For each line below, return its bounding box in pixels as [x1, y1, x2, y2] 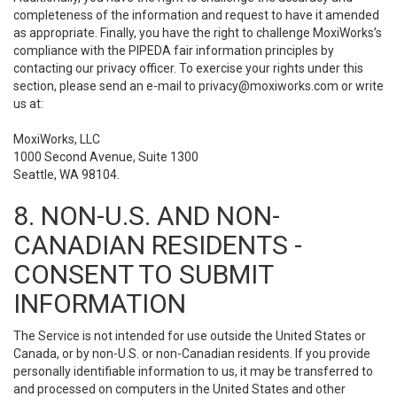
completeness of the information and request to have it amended [13, 8, 379, 22]
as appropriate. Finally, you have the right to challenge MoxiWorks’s [13, 26, 382, 40]
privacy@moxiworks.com [198, 79, 339, 93]
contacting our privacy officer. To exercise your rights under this [13, 61, 363, 75]
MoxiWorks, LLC [13, 132, 100, 146]
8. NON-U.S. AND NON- [13, 200, 280, 231]
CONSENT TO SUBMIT [13, 259, 273, 290]
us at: [13, 97, 43, 111]
